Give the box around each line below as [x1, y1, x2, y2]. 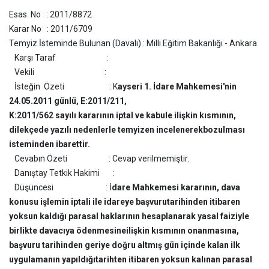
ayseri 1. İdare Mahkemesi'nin [118, 82, 237, 91]
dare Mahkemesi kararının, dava [112, 183, 240, 192]
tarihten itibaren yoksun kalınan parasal [95, 255, 252, 264]
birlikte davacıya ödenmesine [9, 226, 126, 235]
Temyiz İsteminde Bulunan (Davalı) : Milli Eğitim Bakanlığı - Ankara [9, 38, 257, 48]
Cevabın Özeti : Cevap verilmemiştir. [9, 154, 189, 163]
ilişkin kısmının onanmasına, [126, 226, 239, 235]
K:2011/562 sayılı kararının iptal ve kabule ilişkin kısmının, [9, 110, 236, 120]
